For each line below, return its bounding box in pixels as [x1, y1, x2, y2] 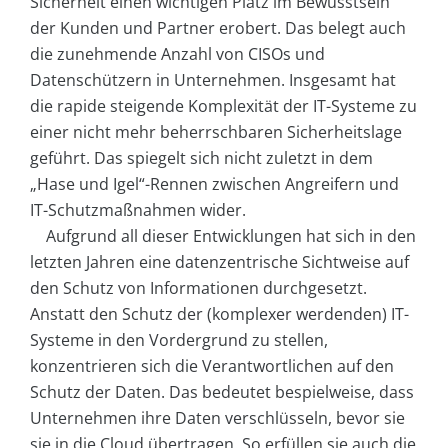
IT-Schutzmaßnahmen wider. [30, 198, 246, 221]
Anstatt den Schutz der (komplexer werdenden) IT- [30, 302, 409, 325]
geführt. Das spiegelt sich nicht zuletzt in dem [30, 146, 373, 169]
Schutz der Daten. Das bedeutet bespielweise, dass [30, 380, 414, 403]
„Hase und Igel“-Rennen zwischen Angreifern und [30, 172, 399, 195]
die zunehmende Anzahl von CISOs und [30, 42, 325, 65]
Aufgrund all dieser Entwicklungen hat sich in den [46, 224, 416, 247]
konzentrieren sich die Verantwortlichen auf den [30, 354, 394, 377]
